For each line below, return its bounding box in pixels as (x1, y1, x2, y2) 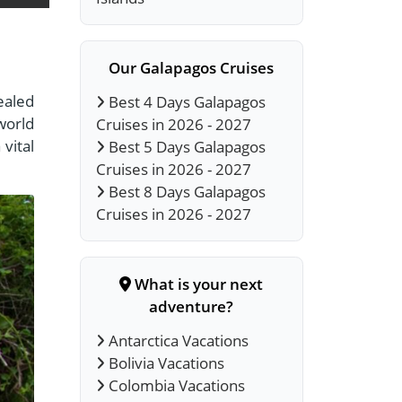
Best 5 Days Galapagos (105, 136, 267, 157)
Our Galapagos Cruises (109, 57, 275, 79)
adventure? (149, 296, 234, 317)
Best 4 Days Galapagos (105, 92, 267, 112)
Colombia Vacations (105, 374, 246, 396)
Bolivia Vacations (105, 352, 225, 373)
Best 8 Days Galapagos (105, 181, 267, 202)
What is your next (130, 274, 263, 294)
